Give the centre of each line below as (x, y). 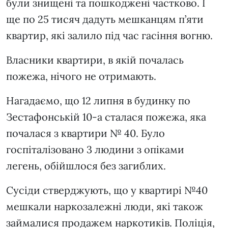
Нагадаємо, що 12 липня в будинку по (98, 101)
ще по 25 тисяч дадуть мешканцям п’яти (105, 19)
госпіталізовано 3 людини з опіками (95, 150)
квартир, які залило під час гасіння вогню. (111, 36)
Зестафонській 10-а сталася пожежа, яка (106, 117)
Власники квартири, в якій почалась (95, 60)
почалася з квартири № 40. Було (85, 133)
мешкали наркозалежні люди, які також (105, 207)
